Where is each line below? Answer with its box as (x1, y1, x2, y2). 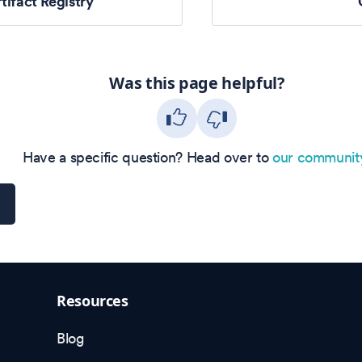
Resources (57, 291, 128, 311)
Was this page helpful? (109, 72, 284, 95)
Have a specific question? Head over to (23, 148, 269, 167)
